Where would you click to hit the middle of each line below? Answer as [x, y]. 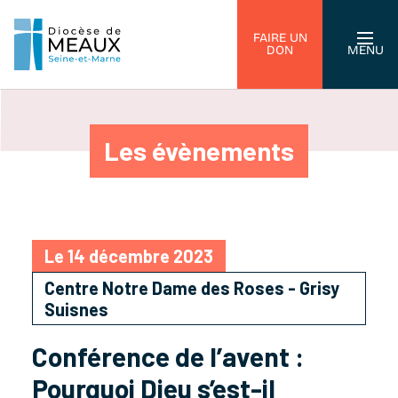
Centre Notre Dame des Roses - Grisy [192, 288]
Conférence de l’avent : [168, 356]
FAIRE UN [280, 38]
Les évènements [199, 151]
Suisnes [76, 309]
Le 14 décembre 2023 [129, 256]
